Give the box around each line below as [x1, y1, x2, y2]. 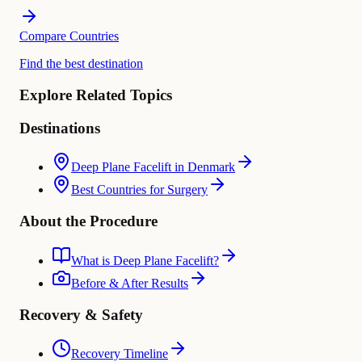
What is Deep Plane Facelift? [71, 253, 219, 267]
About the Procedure [19, 213, 158, 230]
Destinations [19, 119, 100, 137]
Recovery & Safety [19, 305, 143, 323]
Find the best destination [19, 57, 143, 71]
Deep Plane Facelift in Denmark [71, 160, 235, 175]
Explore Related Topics [19, 86, 172, 103]
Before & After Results [71, 276, 188, 290]
